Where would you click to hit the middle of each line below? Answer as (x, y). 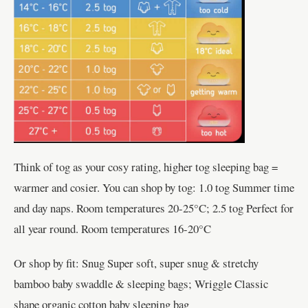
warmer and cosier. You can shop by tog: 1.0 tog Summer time (154, 188)
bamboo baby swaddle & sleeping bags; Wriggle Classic (141, 284)
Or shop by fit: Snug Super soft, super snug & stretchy (136, 263)
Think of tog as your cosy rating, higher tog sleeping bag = (146, 167)
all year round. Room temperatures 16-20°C (112, 229)
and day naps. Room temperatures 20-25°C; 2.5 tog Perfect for (154, 208)
